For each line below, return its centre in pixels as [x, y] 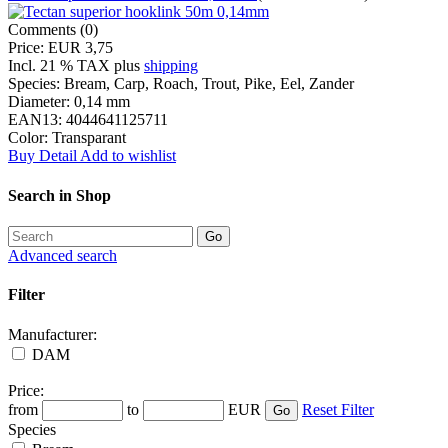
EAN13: [35, 120]
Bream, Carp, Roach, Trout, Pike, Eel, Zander [209, 84]
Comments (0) [53, 30]
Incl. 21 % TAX [59, 66]
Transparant [89, 138]
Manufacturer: [52, 334]
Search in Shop [59, 195]
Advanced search [62, 255]
